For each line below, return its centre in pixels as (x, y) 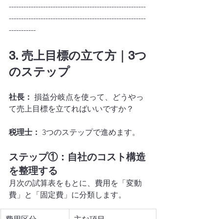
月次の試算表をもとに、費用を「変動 (75, 183)
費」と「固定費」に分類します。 (67, 195)
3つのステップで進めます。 (90, 132)
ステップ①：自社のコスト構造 (77, 157)
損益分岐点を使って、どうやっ (88, 97)
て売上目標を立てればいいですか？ (71, 109)
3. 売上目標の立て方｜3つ (78, 55)
